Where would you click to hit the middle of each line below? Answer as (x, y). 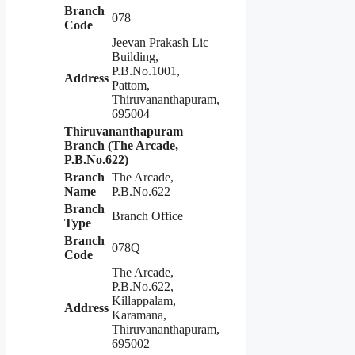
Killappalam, (144, 301)
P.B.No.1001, (146, 71)
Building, (135, 57)
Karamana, (139, 315)
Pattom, (131, 86)
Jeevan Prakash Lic (160, 43)
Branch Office (147, 216)
